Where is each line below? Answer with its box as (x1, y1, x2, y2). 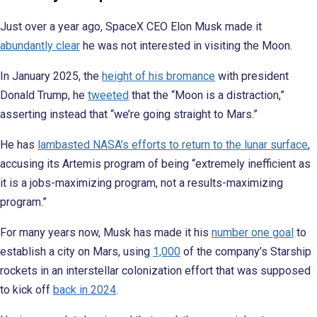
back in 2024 (53, 282, 116, 296)
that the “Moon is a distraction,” (129, 88, 284, 102)
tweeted (88, 88, 129, 102)
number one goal (212, 225, 294, 239)
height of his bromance (102, 69, 215, 83)
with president (215, 69, 289, 83)
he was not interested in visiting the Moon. (80, 38, 292, 52)
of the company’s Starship (180, 244, 311, 258)
